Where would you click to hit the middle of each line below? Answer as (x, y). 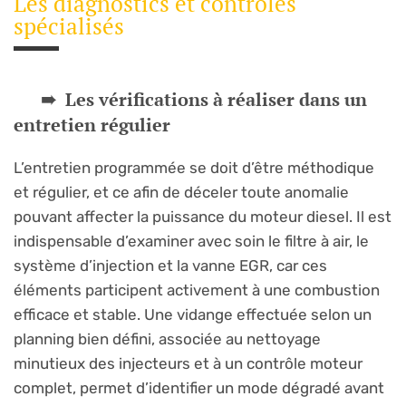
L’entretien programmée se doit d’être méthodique (194, 167)
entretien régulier (92, 124)
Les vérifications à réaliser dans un (216, 99)
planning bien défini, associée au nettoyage (167, 338)
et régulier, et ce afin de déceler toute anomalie (181, 192)
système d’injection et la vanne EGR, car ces (170, 265)
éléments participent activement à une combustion (197, 290)
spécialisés (69, 25)
